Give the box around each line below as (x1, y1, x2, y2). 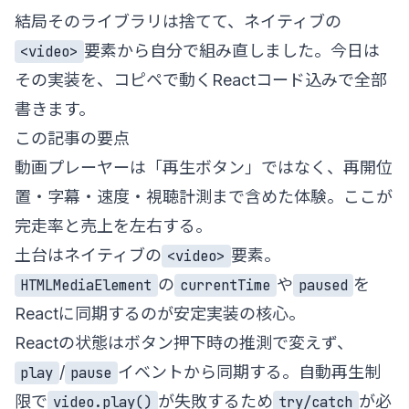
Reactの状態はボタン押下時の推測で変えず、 (15, 332, 353, 352)
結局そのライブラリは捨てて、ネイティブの (15, 11, 341, 31)
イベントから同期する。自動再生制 (117, 362, 381, 382)
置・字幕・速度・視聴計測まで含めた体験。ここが (15, 186, 393, 206)
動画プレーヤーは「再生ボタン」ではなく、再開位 (15, 157, 393, 177)
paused (298, 275, 348, 295)
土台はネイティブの (15, 245, 162, 265)
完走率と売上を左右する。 (15, 215, 212, 236)
